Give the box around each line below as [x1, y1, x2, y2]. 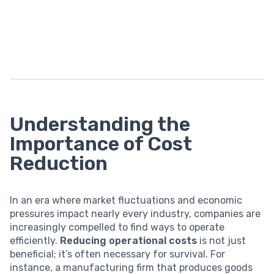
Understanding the [10, 112, 190, 136]
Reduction [10, 151, 108, 175]
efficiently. [10, 234, 60, 246]
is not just [197, 234, 246, 246]
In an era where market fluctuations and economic [10, 194, 242, 206]
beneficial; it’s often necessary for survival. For [10, 248, 225, 260]
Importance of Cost [10, 131, 192, 155]
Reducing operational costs [60, 234, 197, 246]
